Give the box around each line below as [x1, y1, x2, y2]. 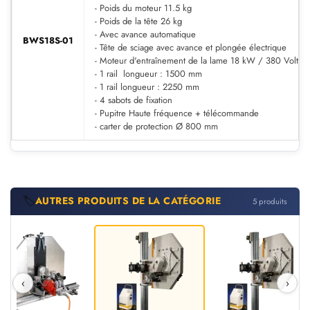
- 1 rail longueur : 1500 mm [95, 66, 202, 80]
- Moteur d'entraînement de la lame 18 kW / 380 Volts [95, 53, 302, 67]
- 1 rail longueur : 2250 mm [95, 80, 199, 93]
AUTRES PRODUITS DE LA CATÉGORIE [35, 194, 221, 208]
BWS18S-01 [23, 33, 73, 47]
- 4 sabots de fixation [95, 93, 172, 107]
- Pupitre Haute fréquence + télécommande [95, 106, 259, 120]
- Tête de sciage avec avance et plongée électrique [95, 40, 286, 54]
